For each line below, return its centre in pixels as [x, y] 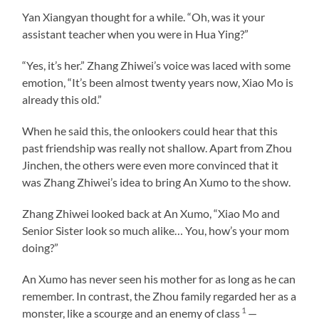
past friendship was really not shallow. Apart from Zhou [157, 147]
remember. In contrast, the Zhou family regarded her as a [159, 296]
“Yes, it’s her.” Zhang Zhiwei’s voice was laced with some [157, 65]
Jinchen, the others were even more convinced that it [151, 164]
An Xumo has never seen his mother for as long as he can [159, 278]
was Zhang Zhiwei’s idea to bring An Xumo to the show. [157, 182]
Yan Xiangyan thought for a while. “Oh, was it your [144, 16]
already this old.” [62, 99]
